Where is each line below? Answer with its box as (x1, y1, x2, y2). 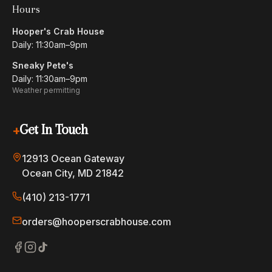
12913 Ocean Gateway (22, 152, 124, 165)
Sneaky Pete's (12, 60, 73, 70)
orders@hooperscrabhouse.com (22, 216, 171, 228)
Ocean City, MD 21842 (22, 167, 124, 179)
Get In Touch (19, 121, 88, 137)
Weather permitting (12, 86, 80, 95)
